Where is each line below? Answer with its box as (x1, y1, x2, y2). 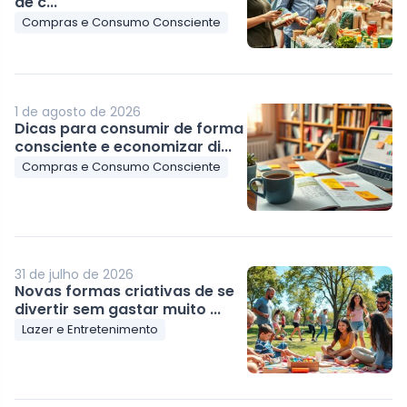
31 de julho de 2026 (15, 264, 134, 283)
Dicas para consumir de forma (15, 117, 244, 139)
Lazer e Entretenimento (22, 320, 159, 338)
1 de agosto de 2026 (15, 102, 142, 121)
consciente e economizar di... (15, 135, 233, 157)
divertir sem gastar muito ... (15, 298, 222, 320)
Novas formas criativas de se (15, 280, 235, 302)
